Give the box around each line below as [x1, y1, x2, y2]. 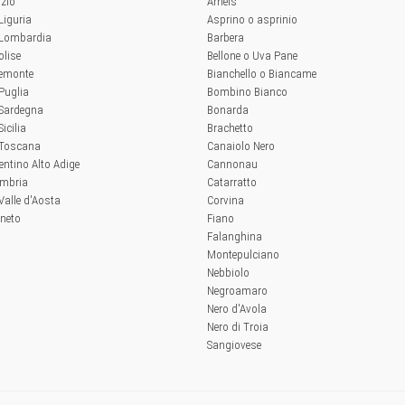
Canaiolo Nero [207, 139, 275, 153]
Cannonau [207, 157, 258, 171]
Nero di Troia [207, 320, 268, 334]
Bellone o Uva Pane [207, 49, 297, 62]
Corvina [207, 193, 244, 207]
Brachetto [207, 121, 253, 135]
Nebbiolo [207, 266, 250, 279]
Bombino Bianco [207, 85, 287, 99]
